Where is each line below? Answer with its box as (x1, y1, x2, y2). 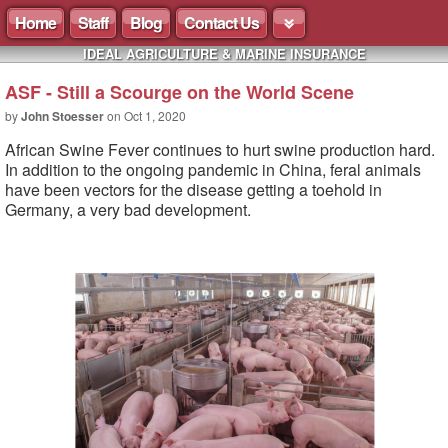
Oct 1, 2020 (124, 107, 186, 124)
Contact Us (184, 11, 259, 34)
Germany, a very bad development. (5, 198, 251, 221)
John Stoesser (21, 107, 104, 125)
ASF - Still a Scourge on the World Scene (5, 79, 354, 105)
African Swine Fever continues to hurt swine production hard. (5, 138, 439, 161)
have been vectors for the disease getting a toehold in (5, 178, 382, 201)
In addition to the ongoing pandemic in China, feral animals (5, 158, 421, 181)
